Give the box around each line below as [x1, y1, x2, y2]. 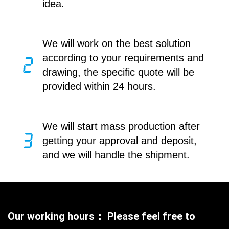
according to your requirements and [42, 52, 204, 64]
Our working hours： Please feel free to [8, 210, 195, 223]
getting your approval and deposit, [42, 135, 197, 147]
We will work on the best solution [42, 38, 191, 50]
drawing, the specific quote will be [42, 66, 194, 78]
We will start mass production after [42, 121, 200, 132]
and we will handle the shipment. [42, 149, 190, 161]
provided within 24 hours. [42, 81, 156, 93]
